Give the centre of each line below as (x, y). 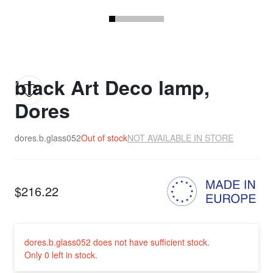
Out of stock (104, 138)
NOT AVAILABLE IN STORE (180, 138)
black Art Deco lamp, (112, 87)
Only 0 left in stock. (61, 255)
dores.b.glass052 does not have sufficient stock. (117, 242)
